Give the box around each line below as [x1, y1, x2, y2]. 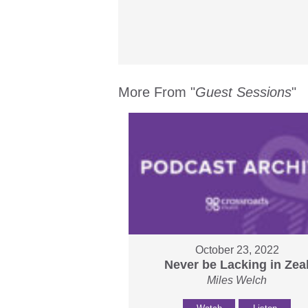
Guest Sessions [195, 84, 291, 100]
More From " [118, 84, 195, 100]
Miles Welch [207, 274, 267, 287]
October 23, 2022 [195, 244, 279, 256]
